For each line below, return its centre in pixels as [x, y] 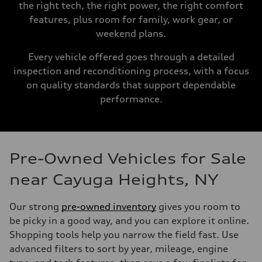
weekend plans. [131, 33]
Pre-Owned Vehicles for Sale [128, 158]
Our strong [35, 206]
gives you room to [198, 206]
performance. [131, 99]
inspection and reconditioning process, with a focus [131, 71]
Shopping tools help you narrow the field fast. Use [124, 235]
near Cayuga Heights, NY [114, 180]
